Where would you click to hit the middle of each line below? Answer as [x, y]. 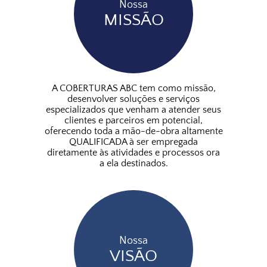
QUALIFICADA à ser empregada [133, 142]
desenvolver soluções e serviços [133, 99]
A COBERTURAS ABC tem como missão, [133, 88]
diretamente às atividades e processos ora [133, 153]
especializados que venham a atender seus [133, 110]
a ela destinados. [133, 163]
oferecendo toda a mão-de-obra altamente [133, 131]
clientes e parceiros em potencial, [133, 120]
